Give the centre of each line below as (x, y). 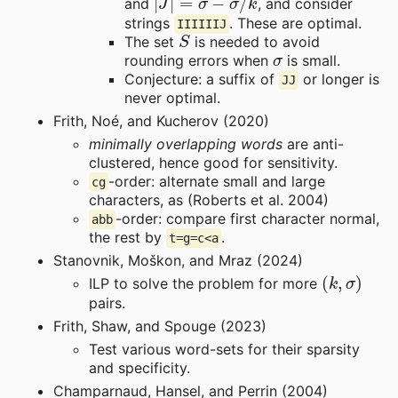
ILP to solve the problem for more (205, 284)
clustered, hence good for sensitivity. (213, 163)
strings (149, 24)
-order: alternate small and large (217, 182)
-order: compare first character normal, (247, 219)
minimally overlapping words (186, 144)
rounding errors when (199, 61)
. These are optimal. (295, 24)
